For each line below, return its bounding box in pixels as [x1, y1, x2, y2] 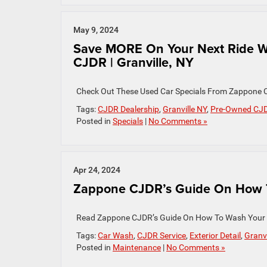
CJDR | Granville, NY [73, 53, 194, 72]
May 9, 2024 [73, 25, 119, 35]
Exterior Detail [190, 231, 241, 240]
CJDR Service [137, 231, 186, 240]
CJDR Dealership [98, 104, 159, 114]
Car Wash [98, 231, 133, 240]
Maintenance [113, 243, 161, 252]
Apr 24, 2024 [73, 165, 120, 175]
